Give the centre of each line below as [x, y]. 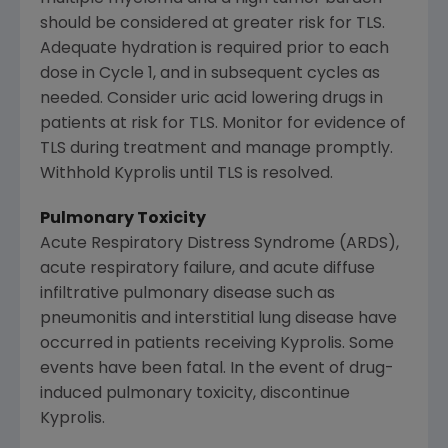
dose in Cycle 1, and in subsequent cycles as [210, 74]
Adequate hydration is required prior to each [214, 49]
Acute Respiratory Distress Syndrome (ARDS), [219, 244]
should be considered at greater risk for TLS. [212, 24]
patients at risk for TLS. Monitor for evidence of [223, 124]
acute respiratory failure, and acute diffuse [207, 269]
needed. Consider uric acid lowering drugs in [211, 99]
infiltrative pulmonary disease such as [187, 294]
